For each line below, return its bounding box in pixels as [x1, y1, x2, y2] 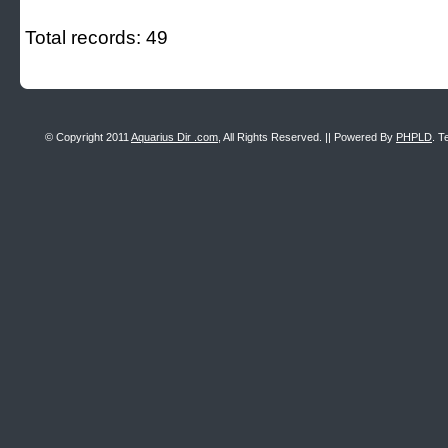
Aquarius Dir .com [131, 131, 218, 143]
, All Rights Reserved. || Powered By [218, 131, 396, 143]
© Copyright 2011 [45, 131, 131, 143]
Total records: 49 [25, 27, 168, 48]
